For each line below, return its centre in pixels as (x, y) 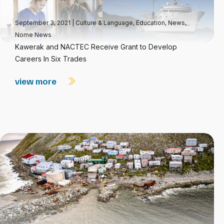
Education (150, 23)
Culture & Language (104, 23)
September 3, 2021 (43, 23)
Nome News (33, 35)
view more (37, 81)
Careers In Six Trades (51, 59)
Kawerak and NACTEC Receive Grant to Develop (96, 47)
